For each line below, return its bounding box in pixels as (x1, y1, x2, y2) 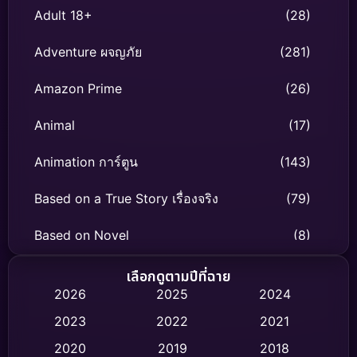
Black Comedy (34, 300, 122, 317)
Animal (34, 117, 75, 134)
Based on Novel (34, 227, 129, 244)
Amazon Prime (34, 80, 122, 97)
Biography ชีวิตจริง (34, 264, 144, 280)
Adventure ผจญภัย (34, 44, 142, 61)
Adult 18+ (34, 7, 92, 24)
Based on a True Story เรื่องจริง (34, 190, 218, 207)
